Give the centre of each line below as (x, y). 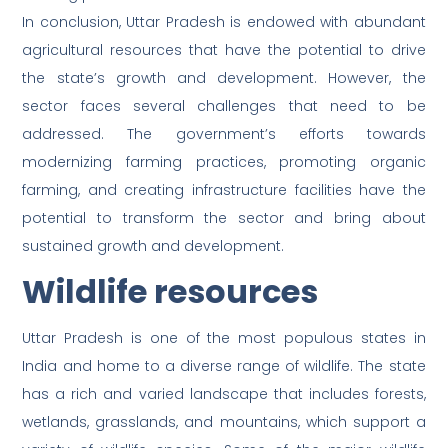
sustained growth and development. (153, 246)
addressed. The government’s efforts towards (224, 134)
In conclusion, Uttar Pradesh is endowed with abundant (224, 22)
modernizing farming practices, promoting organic (224, 162)
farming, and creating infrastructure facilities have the (224, 190)
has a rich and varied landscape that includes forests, (224, 394)
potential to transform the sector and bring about (224, 218)
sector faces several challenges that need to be (224, 106)
